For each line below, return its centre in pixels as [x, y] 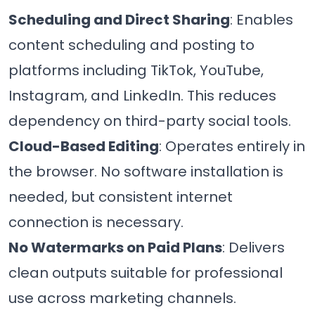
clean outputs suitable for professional [146, 272]
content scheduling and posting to [131, 45]
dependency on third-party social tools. [150, 121]
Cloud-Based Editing [84, 146]
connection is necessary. [96, 222]
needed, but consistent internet [121, 197]
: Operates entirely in [232, 146]
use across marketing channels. [122, 298]
